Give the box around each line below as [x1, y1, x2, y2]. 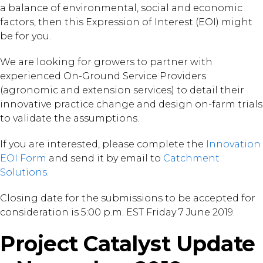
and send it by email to [46, 153, 163, 164]
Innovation [206, 139, 261, 150]
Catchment [163, 153, 220, 164]
